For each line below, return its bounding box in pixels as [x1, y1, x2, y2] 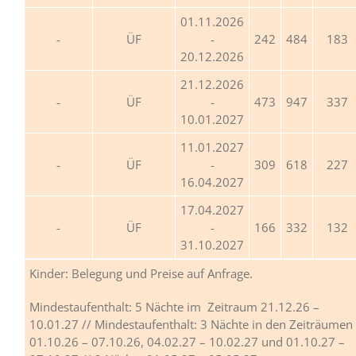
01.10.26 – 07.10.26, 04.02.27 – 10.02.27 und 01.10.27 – [29, 333, 345, 350]
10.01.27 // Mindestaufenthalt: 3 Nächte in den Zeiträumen [29, 315, 353, 332]
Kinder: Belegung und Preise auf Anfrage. [29, 265, 253, 281]
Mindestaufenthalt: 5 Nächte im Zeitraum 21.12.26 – [29, 298, 319, 315]
